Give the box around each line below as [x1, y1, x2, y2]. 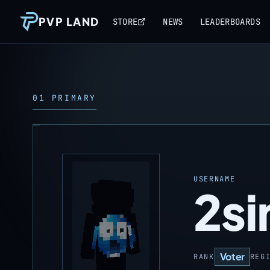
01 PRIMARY [33, 93, 96, 103]
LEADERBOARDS [199, 16, 260, 27]
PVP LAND [39, 14, 99, 28]
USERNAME [193, 174, 236, 184]
